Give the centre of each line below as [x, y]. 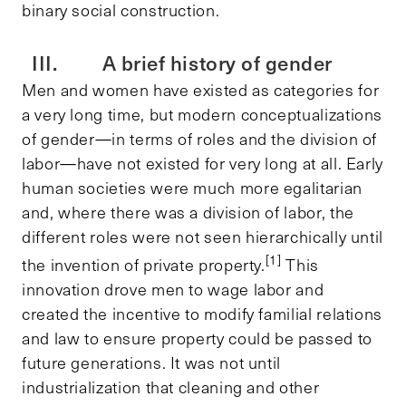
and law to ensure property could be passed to [197, 338]
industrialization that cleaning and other [171, 387]
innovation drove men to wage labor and [173, 289]
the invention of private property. [144, 264]
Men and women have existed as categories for [201, 89]
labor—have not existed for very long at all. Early [203, 163]
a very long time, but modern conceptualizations [203, 114]
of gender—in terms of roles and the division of [200, 138]
